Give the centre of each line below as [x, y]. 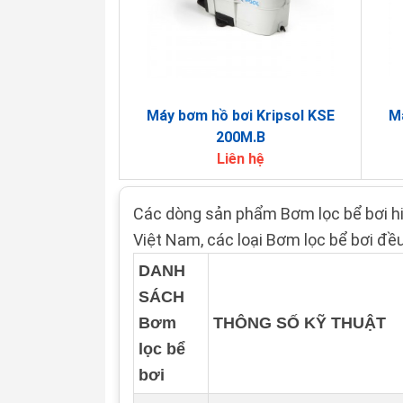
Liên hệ [240, 159]
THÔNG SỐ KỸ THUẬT [300, 323]
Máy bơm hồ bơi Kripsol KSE [240, 116]
